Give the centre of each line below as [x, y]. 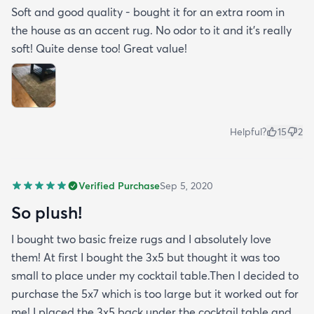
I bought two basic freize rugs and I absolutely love [141, 239]
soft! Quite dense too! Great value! [99, 48]
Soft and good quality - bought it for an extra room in [148, 12]
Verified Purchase [119, 185]
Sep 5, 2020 [186, 185]
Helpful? [248, 131]
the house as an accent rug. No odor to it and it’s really [151, 30]
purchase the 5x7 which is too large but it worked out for [155, 293]
